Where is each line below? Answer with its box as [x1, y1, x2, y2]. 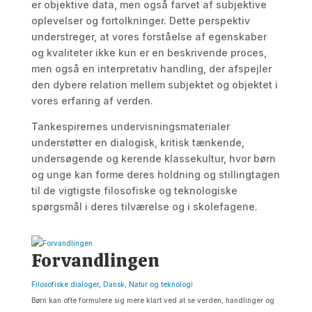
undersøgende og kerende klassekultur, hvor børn [31, 153, 276, 164]
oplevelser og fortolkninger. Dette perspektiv [31, 15, 250, 26]
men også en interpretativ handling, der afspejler [31, 63, 272, 75]
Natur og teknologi [128, 280, 193, 288]
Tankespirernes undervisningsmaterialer [31, 120, 230, 132]
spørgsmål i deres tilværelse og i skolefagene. [31, 201, 258, 212]
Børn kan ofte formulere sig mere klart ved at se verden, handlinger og [31, 296, 274, 304]
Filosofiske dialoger [31, 280, 99, 288]
